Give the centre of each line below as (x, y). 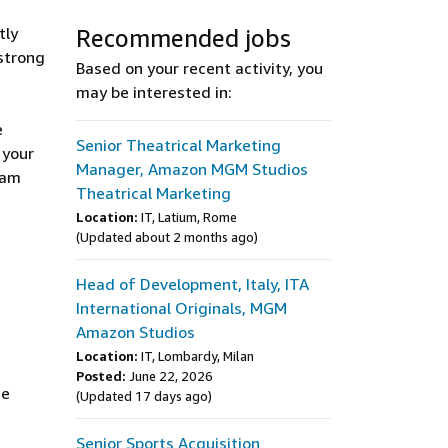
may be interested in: (154, 92)
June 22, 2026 (171, 376)
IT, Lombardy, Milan (197, 356)
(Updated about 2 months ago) (167, 237)
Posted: (101, 376)
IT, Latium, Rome (189, 217)
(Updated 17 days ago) (144, 396)
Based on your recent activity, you (199, 68)
